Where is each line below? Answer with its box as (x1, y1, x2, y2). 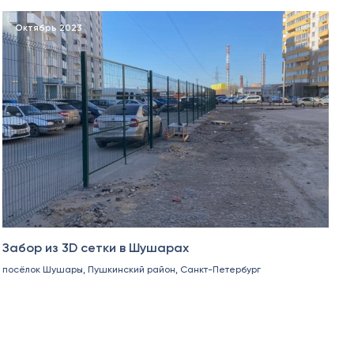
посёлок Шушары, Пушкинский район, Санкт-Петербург (2, 264, 261, 276)
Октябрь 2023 (14, 22, 82, 33)
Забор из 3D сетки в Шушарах (2, 240, 189, 256)
